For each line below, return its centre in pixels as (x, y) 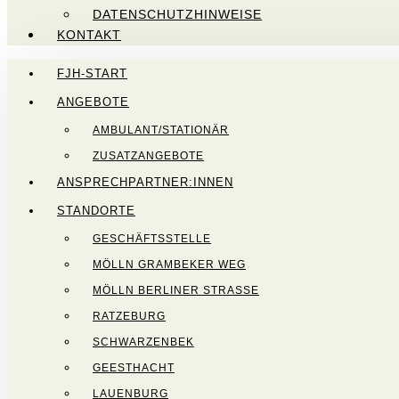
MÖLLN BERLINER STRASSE (172, 290)
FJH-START (92, 73)
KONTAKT (89, 35)
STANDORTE (96, 211)
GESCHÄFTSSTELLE (152, 238)
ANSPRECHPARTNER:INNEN (145, 182)
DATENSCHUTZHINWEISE (177, 14)
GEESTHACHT (134, 367)
